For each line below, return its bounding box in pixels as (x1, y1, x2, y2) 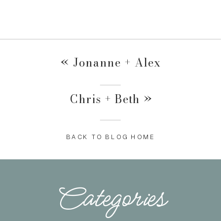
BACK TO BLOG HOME (66, 133, 156, 142)
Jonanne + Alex (73, 54, 161, 71)
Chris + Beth (70, 91, 141, 108)
